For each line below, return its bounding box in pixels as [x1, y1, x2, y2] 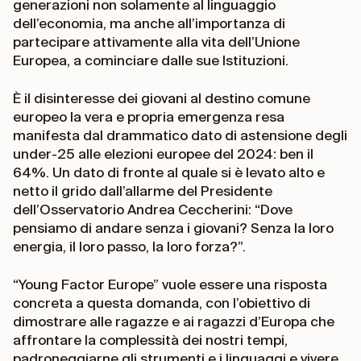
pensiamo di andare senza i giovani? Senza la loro [13, 220, 334, 235]
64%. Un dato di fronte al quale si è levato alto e [13, 164, 325, 180]
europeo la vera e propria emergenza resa [13, 109, 284, 124]
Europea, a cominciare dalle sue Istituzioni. [13, 52, 292, 68]
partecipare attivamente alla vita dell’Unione [13, 34, 300, 49]
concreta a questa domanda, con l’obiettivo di [13, 295, 310, 310]
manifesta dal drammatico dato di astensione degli [13, 127, 347, 143]
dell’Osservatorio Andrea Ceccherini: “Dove [13, 201, 293, 217]
